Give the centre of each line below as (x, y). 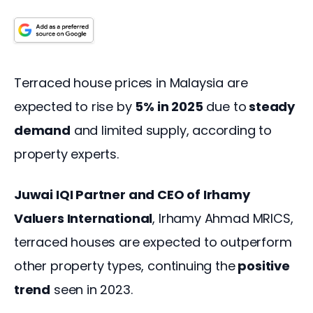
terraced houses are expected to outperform (155, 242)
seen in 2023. (93, 289)
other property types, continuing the (125, 265)
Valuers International (83, 218)
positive (264, 265)
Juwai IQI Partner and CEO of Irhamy (133, 194)
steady (272, 107)
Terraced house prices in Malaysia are (133, 83)
